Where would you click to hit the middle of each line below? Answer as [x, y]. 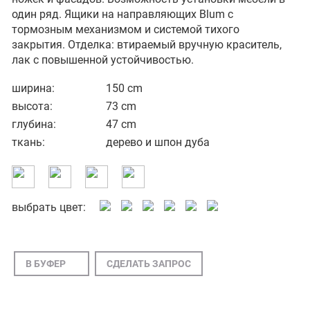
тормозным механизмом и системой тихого [126, 30]
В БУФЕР [46, 264]
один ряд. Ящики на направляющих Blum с [122, 15]
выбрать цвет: [49, 208]
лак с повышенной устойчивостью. [103, 60]
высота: [32, 107]
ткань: [28, 143]
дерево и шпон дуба [158, 143]
